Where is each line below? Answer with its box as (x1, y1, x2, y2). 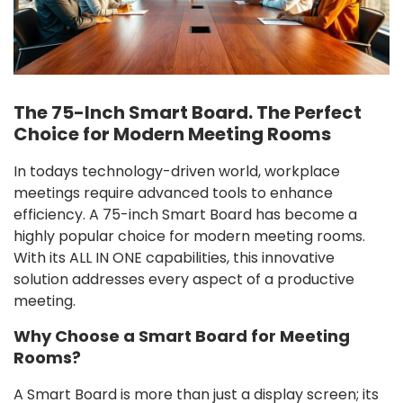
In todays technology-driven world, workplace (13, 160, 340, 182)
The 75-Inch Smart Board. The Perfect (13, 99, 362, 125)
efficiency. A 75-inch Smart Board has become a (13, 203, 357, 225)
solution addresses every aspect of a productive (13, 268, 354, 290)
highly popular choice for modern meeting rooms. (13, 225, 365, 246)
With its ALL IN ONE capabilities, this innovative (13, 246, 335, 268)
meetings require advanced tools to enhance (13, 182, 333, 203)
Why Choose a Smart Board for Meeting (13, 324, 350, 347)
